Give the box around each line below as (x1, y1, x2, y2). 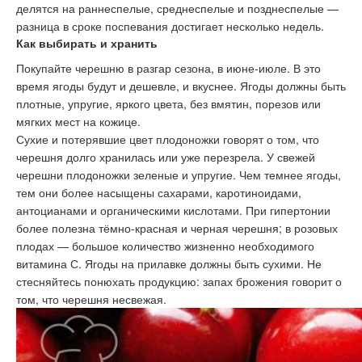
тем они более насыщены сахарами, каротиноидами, (16, 184, 301, 201)
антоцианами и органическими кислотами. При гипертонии (16, 202, 330, 219)
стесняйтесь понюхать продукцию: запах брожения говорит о (16, 273, 342, 290)
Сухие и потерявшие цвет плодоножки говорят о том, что (16, 131, 319, 148)
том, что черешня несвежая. (16, 291, 166, 308)
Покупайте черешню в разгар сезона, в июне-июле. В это (16, 60, 321, 77)
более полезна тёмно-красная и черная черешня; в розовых (16, 220, 338, 237)
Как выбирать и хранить (16, 35, 158, 52)
